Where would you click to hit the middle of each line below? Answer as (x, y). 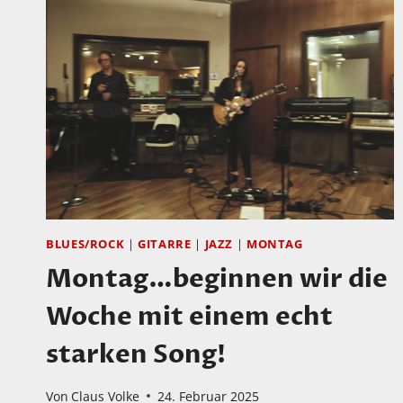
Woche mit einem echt (189, 316)
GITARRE (165, 245)
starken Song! (136, 354)
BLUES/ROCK (85, 245)
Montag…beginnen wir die (217, 278)
